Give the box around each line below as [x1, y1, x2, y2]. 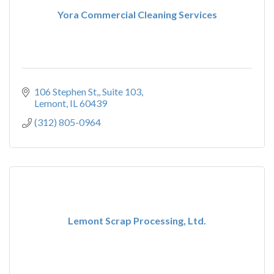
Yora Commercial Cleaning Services [57, 9, 217, 20]
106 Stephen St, [34, 86, 98, 97]
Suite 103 [102, 86, 141, 97]
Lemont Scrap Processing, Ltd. [68, 215, 206, 226]
